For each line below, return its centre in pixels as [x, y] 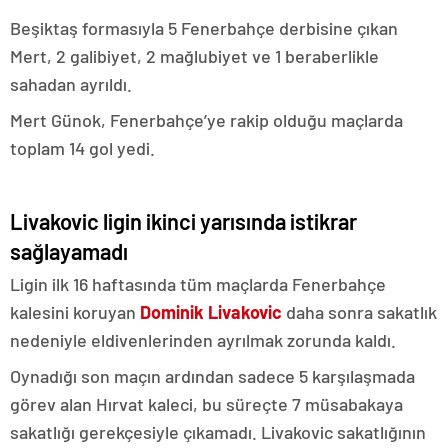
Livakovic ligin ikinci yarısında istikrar [183, 221]
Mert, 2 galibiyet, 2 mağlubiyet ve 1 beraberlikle [194, 56]
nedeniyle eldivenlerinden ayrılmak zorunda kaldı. [203, 340]
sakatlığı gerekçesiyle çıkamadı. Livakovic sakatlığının [218, 432]
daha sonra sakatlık [359, 312]
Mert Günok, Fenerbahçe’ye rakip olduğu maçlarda [206, 120]
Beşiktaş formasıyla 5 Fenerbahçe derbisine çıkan [204, 28]
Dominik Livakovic [211, 312]
